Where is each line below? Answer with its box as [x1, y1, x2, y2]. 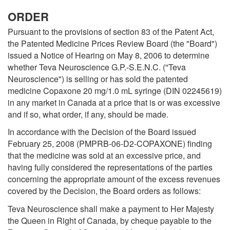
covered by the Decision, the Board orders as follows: [8, 185, 201, 197]
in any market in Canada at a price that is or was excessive [8, 96, 220, 108]
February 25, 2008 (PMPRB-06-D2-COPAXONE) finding [8, 138, 212, 150]
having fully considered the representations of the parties [8, 161, 213, 174]
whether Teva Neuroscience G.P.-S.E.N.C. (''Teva [8, 61, 186, 73]
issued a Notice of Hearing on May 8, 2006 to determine [8, 49, 209, 61]
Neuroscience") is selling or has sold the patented [8, 72, 188, 85]
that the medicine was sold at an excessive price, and [8, 149, 201, 162]
